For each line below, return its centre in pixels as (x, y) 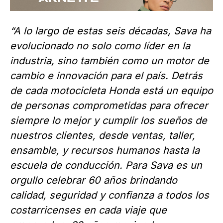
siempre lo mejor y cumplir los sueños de (109, 121)
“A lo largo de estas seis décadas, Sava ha (111, 31)
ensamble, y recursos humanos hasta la (105, 151)
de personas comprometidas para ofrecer (109, 106)
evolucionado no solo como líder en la (100, 46)
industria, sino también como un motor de (110, 61)
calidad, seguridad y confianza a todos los (110, 195)
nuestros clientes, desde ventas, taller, (103, 136)
